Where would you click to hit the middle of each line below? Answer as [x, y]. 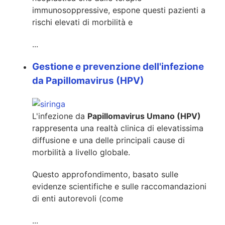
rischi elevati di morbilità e [82, 22]
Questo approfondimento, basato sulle [105, 174]
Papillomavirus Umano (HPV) [144, 116]
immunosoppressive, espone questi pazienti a [119, 10]
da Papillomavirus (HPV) [88, 80]
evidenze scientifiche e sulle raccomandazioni [119, 186]
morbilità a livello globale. [81, 152]
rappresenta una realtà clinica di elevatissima [118, 128]
